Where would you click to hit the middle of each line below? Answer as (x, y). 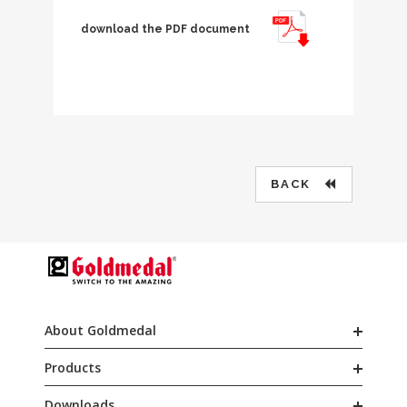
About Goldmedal (100, 330)
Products (73, 367)
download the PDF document (167, 29)
